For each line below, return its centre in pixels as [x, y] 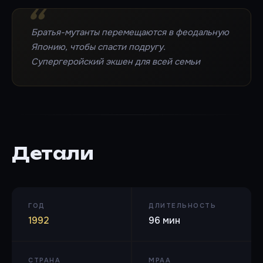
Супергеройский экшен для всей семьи [116, 62]
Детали [53, 154]
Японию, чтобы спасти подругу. [98, 47]
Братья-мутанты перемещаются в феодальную [130, 33]
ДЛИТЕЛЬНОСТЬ [182, 206]
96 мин [164, 221]
